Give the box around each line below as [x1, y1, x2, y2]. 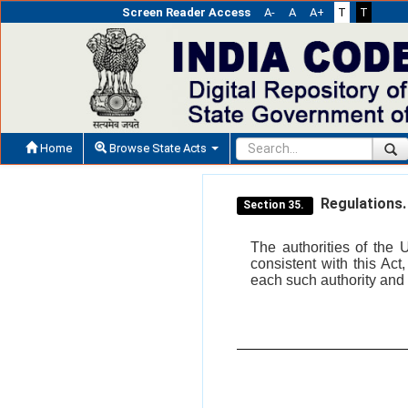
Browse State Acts [107, 140, 209, 155]
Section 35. [243, 198, 308, 211]
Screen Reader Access [121, 5, 250, 19]
